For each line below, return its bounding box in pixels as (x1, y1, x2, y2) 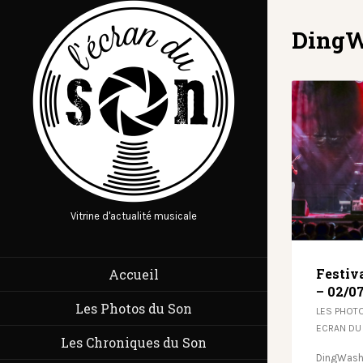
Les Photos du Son (75, 300, 192, 317)
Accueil (109, 266, 159, 283)
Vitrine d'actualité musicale (70, 210, 197, 222)
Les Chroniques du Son (61, 334, 207, 351)
